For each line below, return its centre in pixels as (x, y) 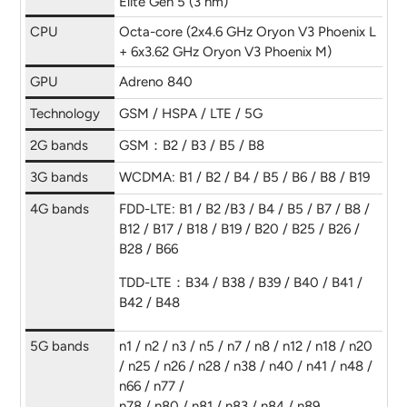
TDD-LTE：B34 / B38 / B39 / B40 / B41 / (240, 283)
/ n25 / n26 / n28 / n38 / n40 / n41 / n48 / (245, 367)
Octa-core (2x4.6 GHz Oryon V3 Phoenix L (247, 32)
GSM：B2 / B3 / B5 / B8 (191, 146)
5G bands (59, 347)
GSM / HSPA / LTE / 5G (190, 114)
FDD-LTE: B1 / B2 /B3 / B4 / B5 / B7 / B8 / (244, 209)
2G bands (59, 146)
